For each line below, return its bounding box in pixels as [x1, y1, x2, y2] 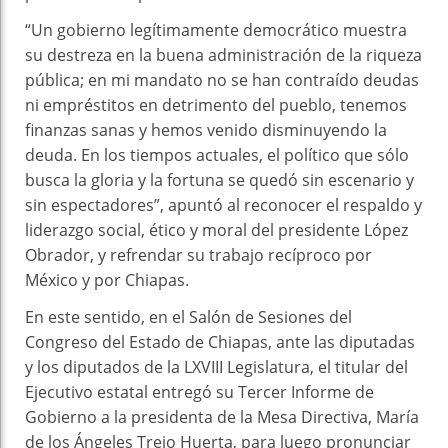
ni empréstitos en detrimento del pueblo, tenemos [25, 93, 407, 116]
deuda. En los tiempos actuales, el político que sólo [25, 143, 409, 166]
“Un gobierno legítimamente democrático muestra [25, 18, 407, 41]
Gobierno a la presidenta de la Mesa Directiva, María [25, 405, 419, 428]
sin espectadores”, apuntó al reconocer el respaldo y [25, 193, 422, 216]
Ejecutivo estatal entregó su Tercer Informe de [25, 380, 374, 403]
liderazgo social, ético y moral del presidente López [25, 218, 408, 241]
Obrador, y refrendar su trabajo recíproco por [25, 243, 372, 266]
